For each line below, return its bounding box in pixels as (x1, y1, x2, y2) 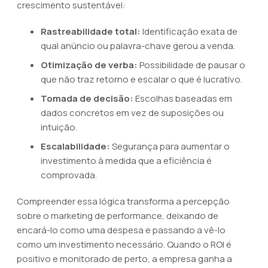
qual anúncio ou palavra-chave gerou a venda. (41, 39, 235, 52)
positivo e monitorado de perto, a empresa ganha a (17, 252, 232, 265)
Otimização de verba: (41, 59, 138, 71)
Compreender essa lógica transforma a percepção (17, 195, 230, 208)
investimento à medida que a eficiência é (41, 154, 212, 167)
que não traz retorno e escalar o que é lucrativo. (41, 73, 242, 86)
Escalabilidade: (41, 140, 110, 153)
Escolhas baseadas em (133, 92, 232, 105)
